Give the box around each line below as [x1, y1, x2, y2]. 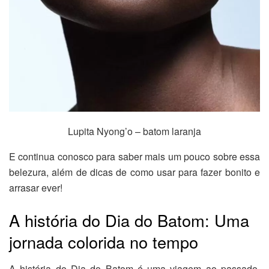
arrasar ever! [9, 181, 62, 195]
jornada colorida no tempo [9, 230, 198, 254]
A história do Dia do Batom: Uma [9, 208, 249, 232]
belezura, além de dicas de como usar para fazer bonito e [9, 165, 260, 180]
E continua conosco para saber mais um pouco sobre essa [9, 150, 260, 164]
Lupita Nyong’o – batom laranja [68, 124, 201, 139]
